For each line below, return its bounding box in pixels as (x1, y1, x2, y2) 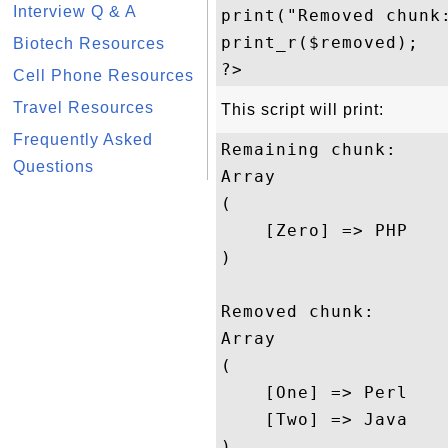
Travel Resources (13, 99, 154, 116)
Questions (13, 158, 94, 175)
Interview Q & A (13, 3, 137, 20)
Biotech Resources (13, 35, 165, 52)
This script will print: (221, 101, 384, 118)
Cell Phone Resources (13, 67, 194, 84)
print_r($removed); (221, 33, 419, 52)
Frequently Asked (13, 131, 153, 148)
